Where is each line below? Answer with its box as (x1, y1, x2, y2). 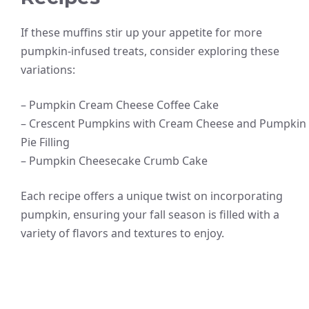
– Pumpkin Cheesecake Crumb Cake (21, 153, 208, 169)
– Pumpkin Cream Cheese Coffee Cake (21, 97, 219, 113)
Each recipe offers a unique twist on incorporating (21, 188, 283, 204)
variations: (21, 62, 75, 78)
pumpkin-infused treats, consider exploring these (21, 43, 279, 59)
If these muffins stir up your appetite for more (21, 25, 262, 41)
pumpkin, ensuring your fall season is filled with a (21, 207, 279, 223)
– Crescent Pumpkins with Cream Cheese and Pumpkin (21, 116, 306, 132)
